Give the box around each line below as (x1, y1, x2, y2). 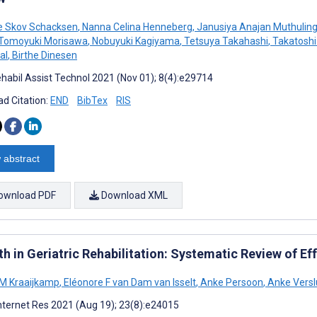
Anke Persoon (198, 276, 263, 288)
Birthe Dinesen (10, 49, 77, 61)
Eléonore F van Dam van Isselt (62, 276, 196, 288)
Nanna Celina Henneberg (80, 21, 192, 33)
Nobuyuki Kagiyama (90, 35, 180, 47)
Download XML (99, 189, 168, 201)
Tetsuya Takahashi (182, 35, 268, 47)
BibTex (77, 94, 108, 106)
